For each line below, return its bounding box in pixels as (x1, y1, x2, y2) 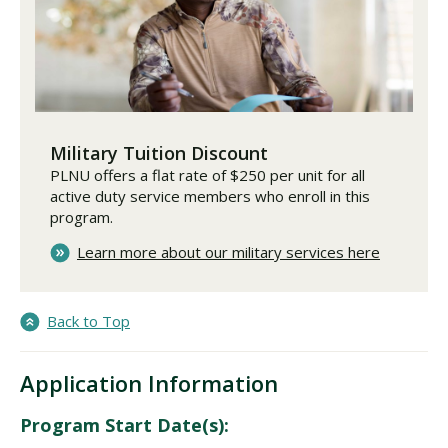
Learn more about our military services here (77, 242, 380, 263)
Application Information (20, 368, 278, 399)
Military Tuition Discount (50, 141, 268, 166)
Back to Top (47, 311, 130, 332)
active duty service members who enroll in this (50, 186, 370, 207)
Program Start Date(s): (20, 413, 229, 438)
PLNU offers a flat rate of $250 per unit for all (50, 165, 365, 186)
